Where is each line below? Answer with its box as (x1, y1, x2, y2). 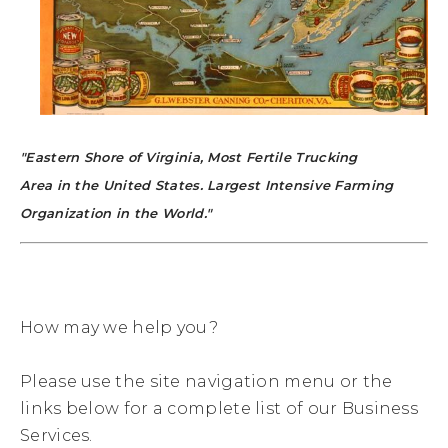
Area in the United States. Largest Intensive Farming (20, 177, 394, 193)
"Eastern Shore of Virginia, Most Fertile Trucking (20, 149, 362, 165)
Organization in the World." (20, 205, 212, 221)
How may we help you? (20, 318, 223, 337)
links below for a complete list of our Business (20, 399, 419, 418)
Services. (20, 426, 93, 445)
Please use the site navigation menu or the (20, 372, 393, 391)
